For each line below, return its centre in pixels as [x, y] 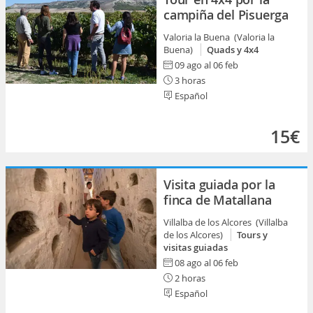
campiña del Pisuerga [226, 15]
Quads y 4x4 [233, 50]
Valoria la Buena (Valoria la [219, 37]
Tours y [252, 235]
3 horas [189, 80]
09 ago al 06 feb [206, 65]
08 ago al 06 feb [206, 263]
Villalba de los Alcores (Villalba [226, 222]
